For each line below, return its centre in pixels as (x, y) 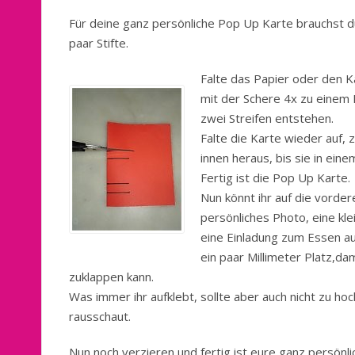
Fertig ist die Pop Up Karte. (275, 178)
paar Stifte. (99, 43)
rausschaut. (100, 317)
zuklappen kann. (111, 277)
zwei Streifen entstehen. (267, 118)
